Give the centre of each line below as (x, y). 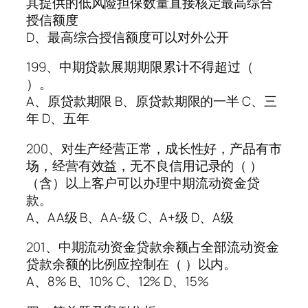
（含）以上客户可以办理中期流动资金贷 (143, 183)
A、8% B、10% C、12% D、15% (118, 282)
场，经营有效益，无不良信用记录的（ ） (145, 165)
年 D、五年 (58, 119)
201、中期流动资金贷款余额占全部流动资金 (153, 247)
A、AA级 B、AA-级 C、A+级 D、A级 (130, 217)
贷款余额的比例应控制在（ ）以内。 (132, 264)
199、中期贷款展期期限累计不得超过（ (140, 67)
